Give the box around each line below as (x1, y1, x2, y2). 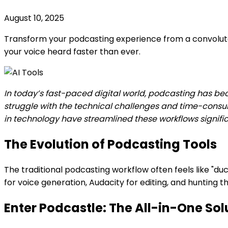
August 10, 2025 (4, 12, 64, 24)
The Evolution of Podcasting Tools (4, 135, 217, 153)
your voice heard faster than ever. (4, 45, 140, 58)
